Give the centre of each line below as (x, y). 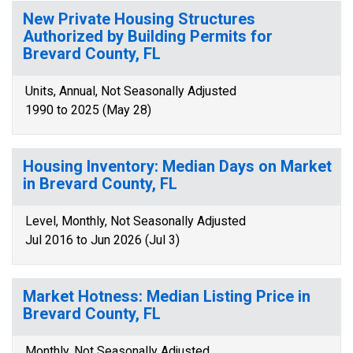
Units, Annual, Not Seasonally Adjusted (131, 91)
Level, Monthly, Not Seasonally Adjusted (136, 221)
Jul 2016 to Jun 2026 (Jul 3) (102, 240)
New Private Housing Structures (139, 19)
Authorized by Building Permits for (148, 36)
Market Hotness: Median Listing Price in (167, 296)
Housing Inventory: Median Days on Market (177, 166)
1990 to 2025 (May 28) (88, 110)
